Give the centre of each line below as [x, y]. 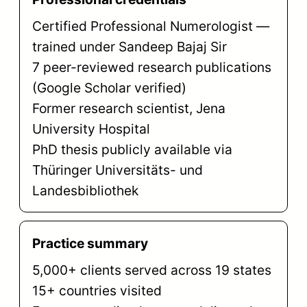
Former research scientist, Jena [128, 109]
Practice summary [90, 244]
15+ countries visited [97, 291]
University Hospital [91, 129]
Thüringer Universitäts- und [117, 170]
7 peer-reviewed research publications [151, 67]
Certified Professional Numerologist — [150, 26]
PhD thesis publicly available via [132, 150]
